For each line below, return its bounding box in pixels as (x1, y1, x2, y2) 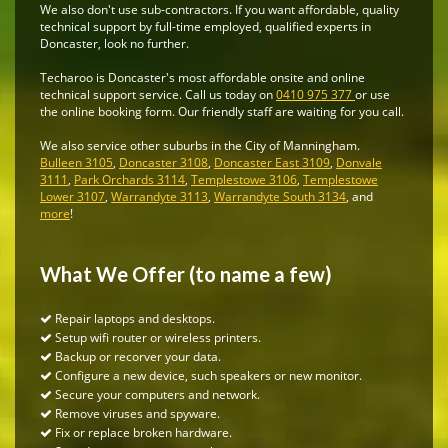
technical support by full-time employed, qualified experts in (40, 18, 371, 36)
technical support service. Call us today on (40, 86, 276, 104)
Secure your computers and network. (52, 386, 260, 404)
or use (355, 86, 390, 104)
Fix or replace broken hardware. (52, 424, 232, 442)
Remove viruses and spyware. (52, 405, 220, 423)
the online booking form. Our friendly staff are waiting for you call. (40, 103, 404, 121)
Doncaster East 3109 (214, 154, 330, 172)
